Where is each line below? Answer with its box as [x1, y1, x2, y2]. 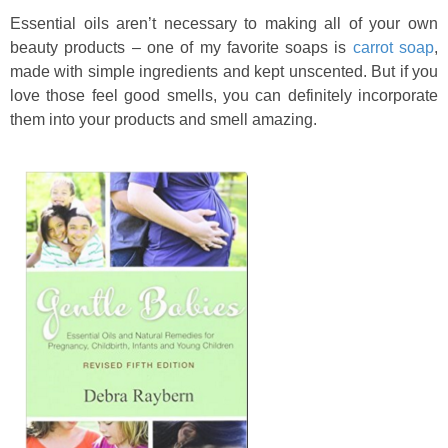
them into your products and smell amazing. [10, 111, 317, 128]
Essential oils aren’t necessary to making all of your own [10, 15, 438, 32]
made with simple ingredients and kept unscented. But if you [10, 63, 438, 80]
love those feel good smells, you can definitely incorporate [10, 87, 438, 104]
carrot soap [352, 39, 435, 56]
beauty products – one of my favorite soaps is [10, 39, 353, 56]
